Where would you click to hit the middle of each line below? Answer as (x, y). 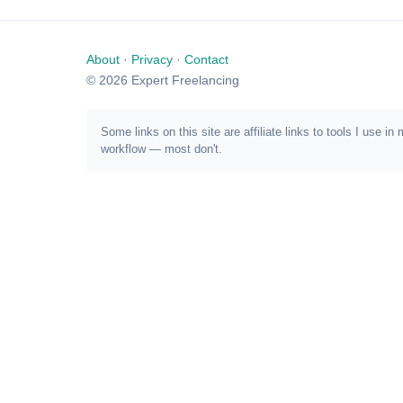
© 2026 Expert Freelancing (163, 80)
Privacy (152, 59)
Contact (206, 59)
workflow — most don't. (161, 149)
